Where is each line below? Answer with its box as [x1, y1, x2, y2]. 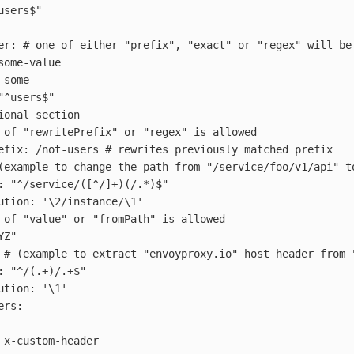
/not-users [36, 142, 99, 156]
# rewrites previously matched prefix [105, 142, 333, 156]
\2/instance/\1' [48, 194, 143, 208]
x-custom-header [4, 333, 99, 347]
